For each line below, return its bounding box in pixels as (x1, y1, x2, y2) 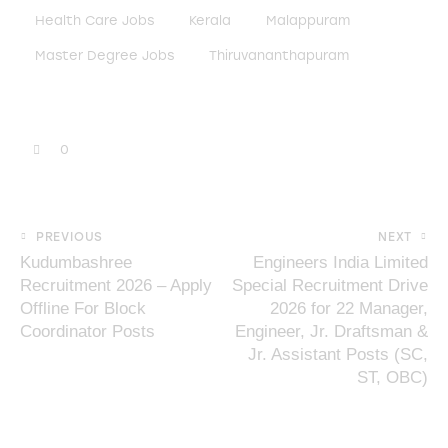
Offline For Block (20, 298, 146, 318)
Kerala (189, 12, 232, 28)
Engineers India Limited (253, 252, 428, 272)
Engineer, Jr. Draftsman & (235, 321, 428, 341)
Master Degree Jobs (35, 48, 174, 64)
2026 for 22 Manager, (270, 298, 428, 318)
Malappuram (266, 12, 351, 28)
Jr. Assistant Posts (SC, (248, 344, 428, 364)
